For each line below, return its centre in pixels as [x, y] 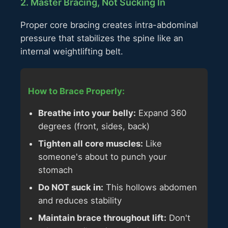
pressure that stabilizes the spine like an [102, 38]
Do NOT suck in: [71, 187]
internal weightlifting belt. [72, 52]
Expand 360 [161, 113]
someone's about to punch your [102, 156]
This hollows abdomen [150, 187]
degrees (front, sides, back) [94, 126]
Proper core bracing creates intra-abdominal [109, 25]
